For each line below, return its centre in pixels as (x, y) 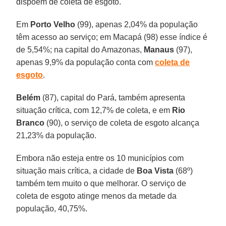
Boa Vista (155, 171)
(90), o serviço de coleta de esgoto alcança (122, 123)
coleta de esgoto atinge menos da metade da (97, 196)
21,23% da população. (56, 135)
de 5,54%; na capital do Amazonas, (80, 49)
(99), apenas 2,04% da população (137, 24)
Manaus (159, 49)
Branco (31, 123)
